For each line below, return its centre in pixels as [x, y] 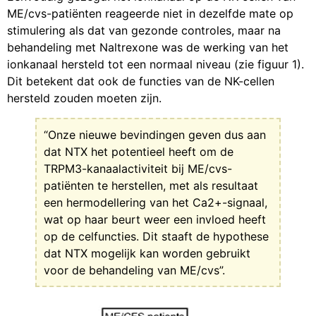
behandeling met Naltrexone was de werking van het [148, 48]
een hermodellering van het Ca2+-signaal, [156, 203]
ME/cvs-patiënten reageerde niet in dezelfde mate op [150, 14]
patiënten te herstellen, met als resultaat [151, 186]
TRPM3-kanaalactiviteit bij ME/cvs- [138, 169]
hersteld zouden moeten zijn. [84, 98]
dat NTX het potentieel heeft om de [139, 152]
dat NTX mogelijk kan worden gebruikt [147, 254]
